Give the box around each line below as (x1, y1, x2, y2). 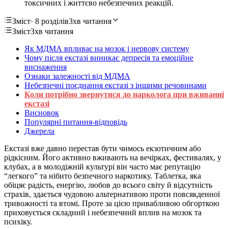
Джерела (24, 126, 54, 135)
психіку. (4, 217, 32, 226)
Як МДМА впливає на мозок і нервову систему (24, 44, 189, 53)
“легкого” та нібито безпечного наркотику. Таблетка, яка (4, 171, 201, 180)
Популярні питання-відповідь (24, 117, 127, 126)
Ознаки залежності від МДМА (24, 71, 130, 80)
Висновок (24, 108, 59, 117)
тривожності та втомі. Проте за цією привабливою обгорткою (4, 198, 219, 208)
